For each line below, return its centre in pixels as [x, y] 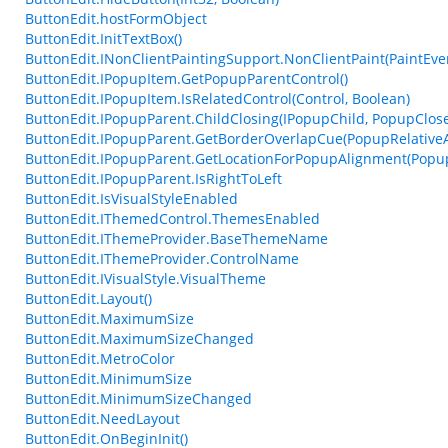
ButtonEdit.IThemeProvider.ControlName [162, 258]
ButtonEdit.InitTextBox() [103, 38]
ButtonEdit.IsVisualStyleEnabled [131, 198]
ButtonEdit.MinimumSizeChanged [138, 398]
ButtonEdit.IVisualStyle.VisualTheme [145, 278]
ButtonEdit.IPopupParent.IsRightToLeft [153, 178]
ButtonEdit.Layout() [88, 298]
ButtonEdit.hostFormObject [116, 18]
